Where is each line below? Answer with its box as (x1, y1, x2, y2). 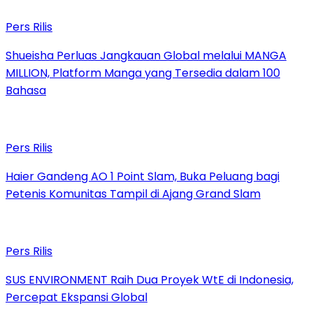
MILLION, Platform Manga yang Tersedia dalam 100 (6, 64, 280, 81)
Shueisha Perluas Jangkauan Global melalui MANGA (6, 47, 286, 64)
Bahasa (6, 82, 46, 99)
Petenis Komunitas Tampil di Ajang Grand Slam (6, 185, 261, 202)
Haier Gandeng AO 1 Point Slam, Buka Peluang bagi (6, 168, 279, 184)
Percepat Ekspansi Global (6, 289, 147, 305)
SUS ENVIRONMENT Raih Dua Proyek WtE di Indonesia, (6, 271, 293, 288)
